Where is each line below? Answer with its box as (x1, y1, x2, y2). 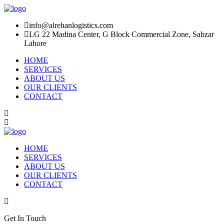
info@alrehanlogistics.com (29, 21, 113, 29)
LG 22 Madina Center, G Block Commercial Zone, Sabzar (29, 30, 214, 38)
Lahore (24, 39, 46, 47)
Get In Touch (4, 214, 46, 222)
